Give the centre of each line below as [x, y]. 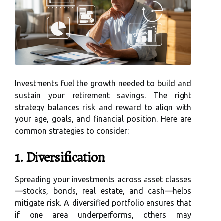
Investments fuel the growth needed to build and [103, 84]
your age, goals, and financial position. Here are [103, 119]
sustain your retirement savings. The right [103, 95]
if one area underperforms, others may [103, 215]
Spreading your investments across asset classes [103, 179]
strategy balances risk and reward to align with [103, 107]
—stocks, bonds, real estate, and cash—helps [103, 191]
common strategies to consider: [72, 131]
